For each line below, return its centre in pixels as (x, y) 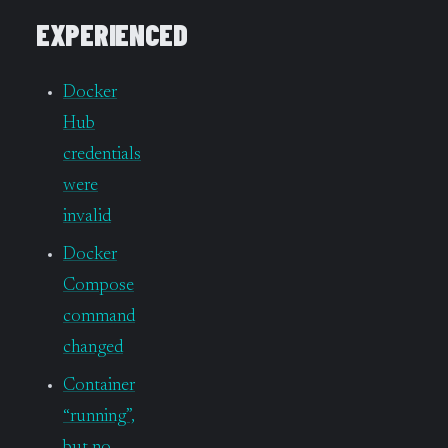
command (99, 317)
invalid (87, 217)
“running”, (99, 417)
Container (99, 386)
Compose (98, 286)
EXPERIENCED (112, 34)
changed (93, 348)
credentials (102, 155)
